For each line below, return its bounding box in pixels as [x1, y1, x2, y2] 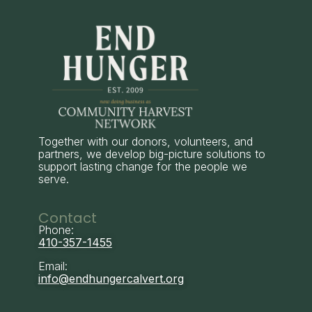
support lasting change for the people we [38, 159, 247, 173]
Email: [38, 258, 68, 273]
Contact [38, 208, 97, 228]
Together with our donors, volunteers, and [38, 134, 253, 148]
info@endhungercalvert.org [38, 271, 184, 286]
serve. [38, 171, 69, 186]
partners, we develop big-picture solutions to [38, 146, 265, 161]
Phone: [38, 222, 74, 237]
